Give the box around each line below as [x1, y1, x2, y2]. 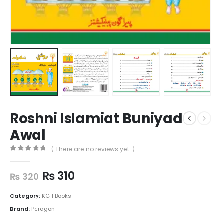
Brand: [10, 205, 31, 213]
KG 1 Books [42, 192, 71, 200]
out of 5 [15, 153, 53, 160]
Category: [10, 192, 42, 200]
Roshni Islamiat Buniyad [10, 109, 183, 128]
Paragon [31, 205, 55, 213]
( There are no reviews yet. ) [51, 145, 135, 153]
